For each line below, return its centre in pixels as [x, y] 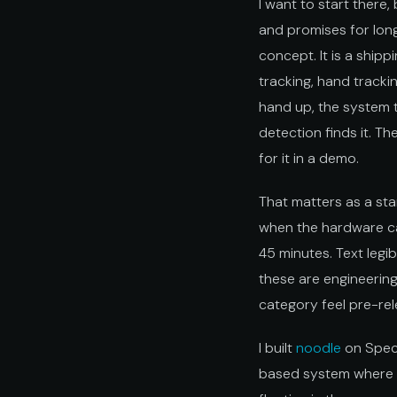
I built [277, 348]
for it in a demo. [309, 158]
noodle [319, 348]
